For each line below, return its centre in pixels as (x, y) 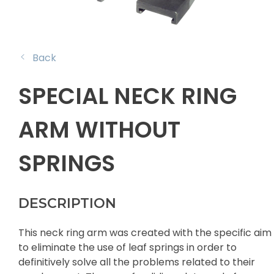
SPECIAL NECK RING (128, 96)
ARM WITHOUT (99, 130)
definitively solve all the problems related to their (137, 262)
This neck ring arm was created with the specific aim (145, 232)
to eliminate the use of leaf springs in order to (128, 247)
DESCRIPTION (67, 203)
